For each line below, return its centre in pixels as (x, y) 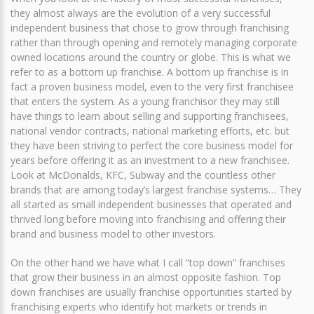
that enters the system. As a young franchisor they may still (145, 101)
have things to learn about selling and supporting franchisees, (150, 116)
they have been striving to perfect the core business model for (152, 145)
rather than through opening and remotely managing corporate (154, 42)
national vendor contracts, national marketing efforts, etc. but (150, 130)
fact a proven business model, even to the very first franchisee (152, 86)
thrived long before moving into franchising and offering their (148, 219)
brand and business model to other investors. (113, 233)
